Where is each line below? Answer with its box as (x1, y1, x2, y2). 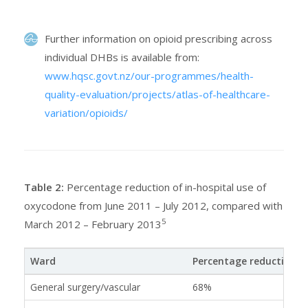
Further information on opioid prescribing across (45, 32, 272, 46)
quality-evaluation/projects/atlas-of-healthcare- (45, 87, 270, 102)
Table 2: (24, 180, 64, 195)
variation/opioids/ (45, 106, 128, 120)
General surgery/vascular (30, 280, 140, 294)
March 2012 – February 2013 (24, 217, 162, 232)
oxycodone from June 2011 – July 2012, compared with (24, 199, 283, 213)
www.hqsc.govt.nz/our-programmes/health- (45, 69, 254, 83)
